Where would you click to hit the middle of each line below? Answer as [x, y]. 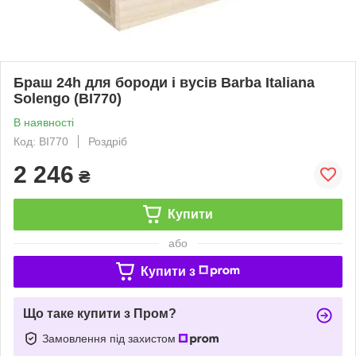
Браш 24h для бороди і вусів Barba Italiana [164, 82]
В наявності [44, 122]
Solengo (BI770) [68, 98]
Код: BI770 [41, 141]
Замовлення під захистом [110, 338]
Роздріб [108, 141]
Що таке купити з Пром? [100, 313]
